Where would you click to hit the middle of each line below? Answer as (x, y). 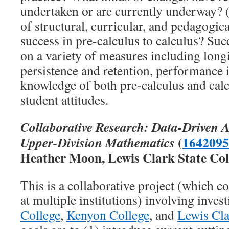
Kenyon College (108, 215)
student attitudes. (64, 100)
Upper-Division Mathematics (98, 142)
